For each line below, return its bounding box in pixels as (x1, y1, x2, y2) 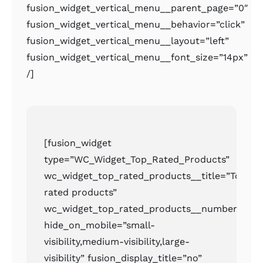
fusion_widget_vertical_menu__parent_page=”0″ (26, 2, 248, 14)
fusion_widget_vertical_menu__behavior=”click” (26, 19, 245, 31)
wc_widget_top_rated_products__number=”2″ (44, 203, 257, 215)
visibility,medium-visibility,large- (44, 236, 190, 248)
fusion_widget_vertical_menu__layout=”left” (26, 35, 230, 47)
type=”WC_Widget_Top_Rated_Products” (44, 154, 230, 166)
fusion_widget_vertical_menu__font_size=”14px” (26, 52, 248, 63)
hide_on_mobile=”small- (44, 220, 156, 231)
